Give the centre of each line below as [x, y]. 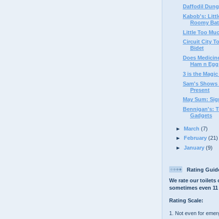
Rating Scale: [186, 201]
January [195, 148]
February [196, 138]
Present [200, 90]
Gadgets [201, 116]
